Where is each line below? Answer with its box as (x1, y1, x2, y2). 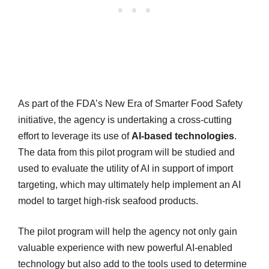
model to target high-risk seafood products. (18, 195, 198, 206)
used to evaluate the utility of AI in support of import (18, 163, 233, 174)
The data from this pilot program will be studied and (18, 147, 235, 157)
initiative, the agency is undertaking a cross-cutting (18, 114, 232, 125)
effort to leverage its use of (18, 130, 131, 141)
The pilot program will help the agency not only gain (18, 226, 237, 237)
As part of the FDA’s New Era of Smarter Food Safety (18, 98, 243, 109)
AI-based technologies (131, 130, 234, 141)
